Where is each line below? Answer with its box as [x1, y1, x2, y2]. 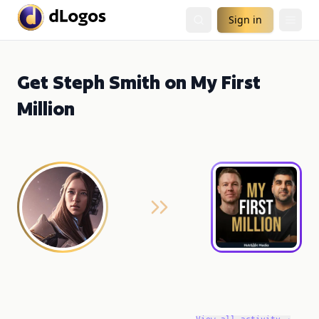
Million [17, 98, 75, 120]
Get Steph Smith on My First [17, 71, 261, 93]
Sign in [229, 13, 262, 26]
